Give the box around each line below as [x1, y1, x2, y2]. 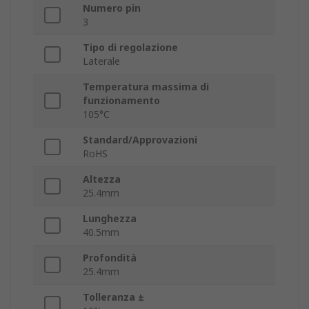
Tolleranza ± [83, 290, 144, 304]
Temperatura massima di [83, 80, 209, 94]
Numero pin [83, 1, 141, 15]
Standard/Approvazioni [83, 133, 197, 147]
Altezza [83, 172, 121, 186]
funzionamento [83, 94, 160, 108]
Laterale [83, 54, 120, 68]
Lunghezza [83, 212, 137, 226]
